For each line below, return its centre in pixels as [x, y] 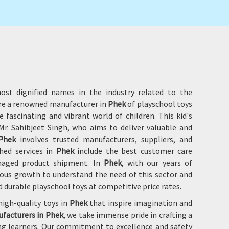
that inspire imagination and [140, 203]
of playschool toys [159, 104]
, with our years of [157, 163]
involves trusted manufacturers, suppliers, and [104, 139]
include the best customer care [133, 151]
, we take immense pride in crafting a [128, 215]
